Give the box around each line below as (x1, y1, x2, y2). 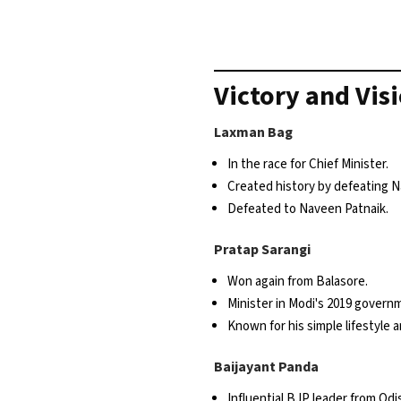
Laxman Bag (214, 123, 293, 143)
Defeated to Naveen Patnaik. (227, 200, 388, 219)
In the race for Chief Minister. (227, 155, 388, 175)
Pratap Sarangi (214, 240, 311, 260)
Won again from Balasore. (227, 272, 368, 292)
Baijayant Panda (214, 357, 319, 378)
